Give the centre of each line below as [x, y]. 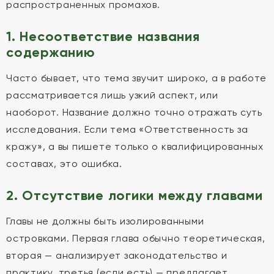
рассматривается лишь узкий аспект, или [112, 95]
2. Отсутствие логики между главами [135, 195]
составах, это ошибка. [64, 164]
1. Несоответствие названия [103, 36]
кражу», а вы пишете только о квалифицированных [135, 146]
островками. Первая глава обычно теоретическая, [136, 238]
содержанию [51, 52]
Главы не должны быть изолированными [105, 221]
